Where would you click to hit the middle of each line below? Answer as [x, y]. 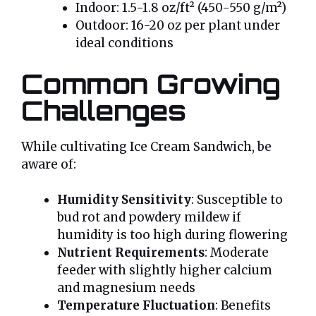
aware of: [49, 164]
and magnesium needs [126, 288]
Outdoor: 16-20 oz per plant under [177, 26]
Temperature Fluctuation [136, 306]
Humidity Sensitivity [124, 200]
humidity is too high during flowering [172, 235]
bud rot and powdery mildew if [149, 218]
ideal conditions [124, 43]
